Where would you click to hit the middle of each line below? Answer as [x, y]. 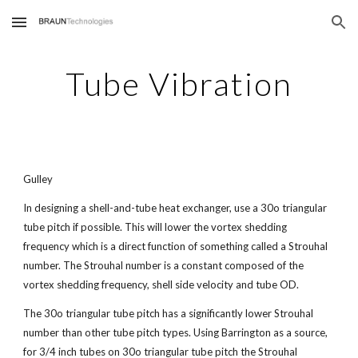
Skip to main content [70, 30]
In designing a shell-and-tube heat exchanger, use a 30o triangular [175, 208]
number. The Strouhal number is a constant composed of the [164, 265]
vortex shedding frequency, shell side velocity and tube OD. [161, 284]
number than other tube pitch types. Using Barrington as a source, [176, 332]
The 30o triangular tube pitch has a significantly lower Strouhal [169, 313]
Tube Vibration [179, 84]
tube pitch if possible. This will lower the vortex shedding [155, 227]
